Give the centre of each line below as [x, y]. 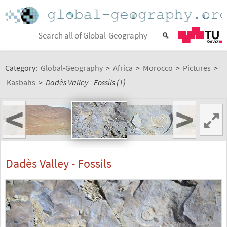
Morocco [158, 68]
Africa [123, 68]
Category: [22, 68]
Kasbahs [21, 82]
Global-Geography [72, 68]
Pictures [197, 68]
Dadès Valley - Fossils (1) [86, 82]
